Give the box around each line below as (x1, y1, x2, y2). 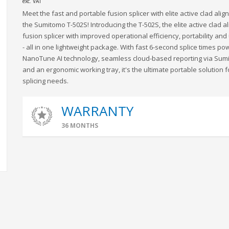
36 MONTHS (61, 121, 98, 130)
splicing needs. (22, 76, 68, 85)
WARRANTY (61, 102, 133, 120)
